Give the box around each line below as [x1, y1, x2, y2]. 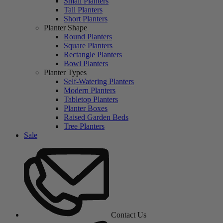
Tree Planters [64, 121, 105, 130]
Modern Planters [64, 86, 115, 95]
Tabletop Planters [64, 95, 118, 104]
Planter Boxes [64, 104, 108, 112]
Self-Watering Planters [64, 77, 134, 86]
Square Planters [64, 41, 112, 50]
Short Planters [64, 14, 108, 23]
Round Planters [64, 32, 112, 41]
